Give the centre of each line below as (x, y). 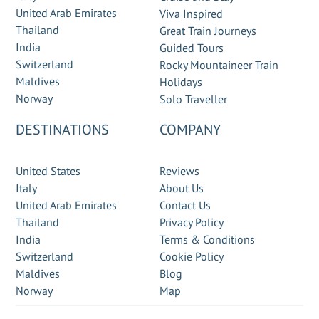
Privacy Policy (192, 222)
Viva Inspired (191, 14)
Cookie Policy (192, 256)
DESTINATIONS (63, 130)
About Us (182, 188)
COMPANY (190, 130)
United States (48, 171)
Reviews (179, 171)
